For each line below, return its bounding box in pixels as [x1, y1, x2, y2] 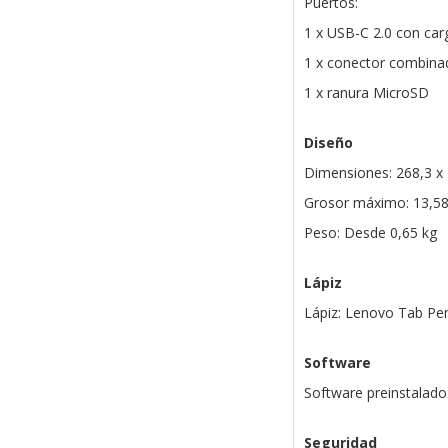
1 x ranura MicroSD [303, 83, 429, 102]
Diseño [303, 133, 353, 152]
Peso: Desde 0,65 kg [303, 223, 437, 242]
